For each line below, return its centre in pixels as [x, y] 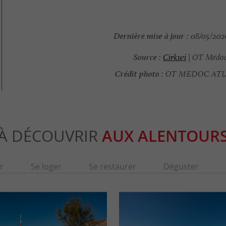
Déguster [181, 167]
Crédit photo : [139, 73]
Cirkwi [174, 58]
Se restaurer [112, 167]
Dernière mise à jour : [151, 35]
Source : [147, 56]
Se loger [46, 167]
